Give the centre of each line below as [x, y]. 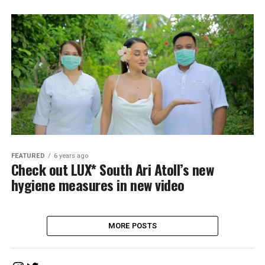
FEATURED [28, 156]
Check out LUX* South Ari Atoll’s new [112, 169]
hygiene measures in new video [98, 184]
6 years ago [71, 156]
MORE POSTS [132, 225]
